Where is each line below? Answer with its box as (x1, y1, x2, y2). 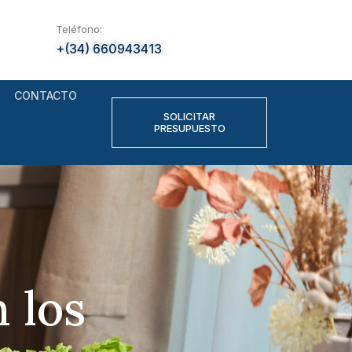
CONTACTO (13, 89, 77, 102)
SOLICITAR (163, 110, 216, 123)
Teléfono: (56, 23, 102, 35)
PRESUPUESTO (153, 122, 225, 134)
